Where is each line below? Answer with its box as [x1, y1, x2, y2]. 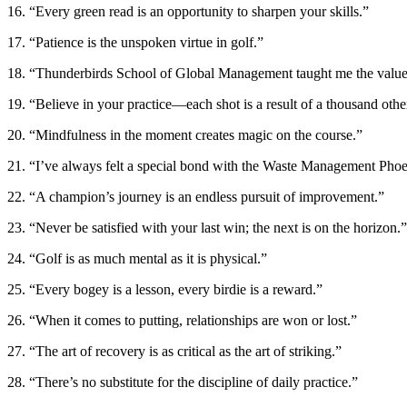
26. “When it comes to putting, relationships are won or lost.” [7, 312, 357, 328]
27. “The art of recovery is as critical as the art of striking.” [7, 342, 342, 359]
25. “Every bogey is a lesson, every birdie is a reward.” [7, 281, 323, 297]
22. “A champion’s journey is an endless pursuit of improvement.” [7, 188, 384, 204]
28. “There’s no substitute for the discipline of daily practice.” [7, 373, 358, 390]
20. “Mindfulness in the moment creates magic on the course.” [7, 126, 362, 143]
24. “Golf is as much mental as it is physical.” [7, 250, 267, 266]
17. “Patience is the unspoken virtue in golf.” [7, 34, 263, 50]
